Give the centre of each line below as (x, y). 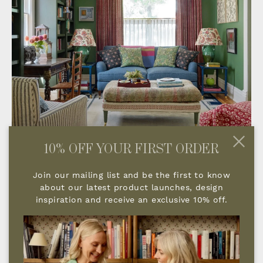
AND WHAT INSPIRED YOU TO (131, 243)
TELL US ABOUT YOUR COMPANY (131, 227)
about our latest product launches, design (131, 188)
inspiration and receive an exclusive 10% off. (131, 200)
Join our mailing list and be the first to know (131, 175)
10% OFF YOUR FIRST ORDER (131, 149)
